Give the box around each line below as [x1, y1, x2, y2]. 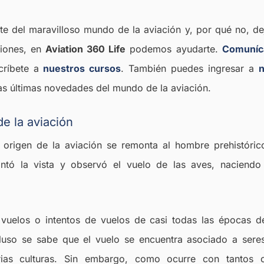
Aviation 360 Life [45, 43, 126, 55]
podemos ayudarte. [126, 43, 222, 55]
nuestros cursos [39, 62, 121, 75]
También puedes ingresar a [128, 62, 259, 75]
